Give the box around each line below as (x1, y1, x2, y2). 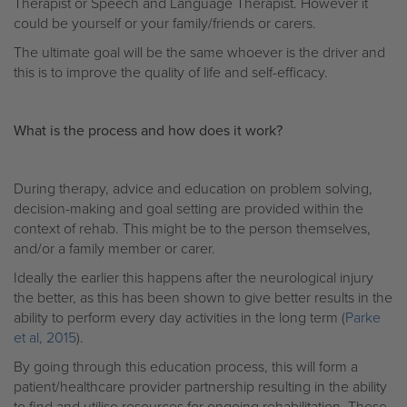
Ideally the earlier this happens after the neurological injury (14, 267, 373, 288)
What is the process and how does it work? (14, 120, 283, 141)
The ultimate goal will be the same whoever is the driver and (14, 42, 385, 63)
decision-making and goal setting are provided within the (14, 198, 363, 219)
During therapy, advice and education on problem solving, (14, 178, 372, 199)
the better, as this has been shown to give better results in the (14, 287, 392, 308)
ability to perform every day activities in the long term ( (14, 307, 345, 328)
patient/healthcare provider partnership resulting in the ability (14, 376, 387, 397)
